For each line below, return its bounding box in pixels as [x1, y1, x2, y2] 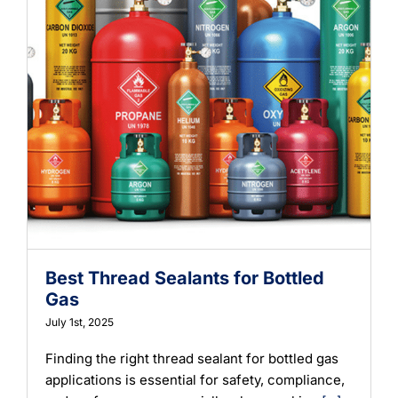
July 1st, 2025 [45, 314, 114, 329]
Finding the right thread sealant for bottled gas [45, 349, 338, 367]
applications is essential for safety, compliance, [45, 370, 345, 388]
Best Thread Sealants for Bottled [45, 267, 324, 289]
